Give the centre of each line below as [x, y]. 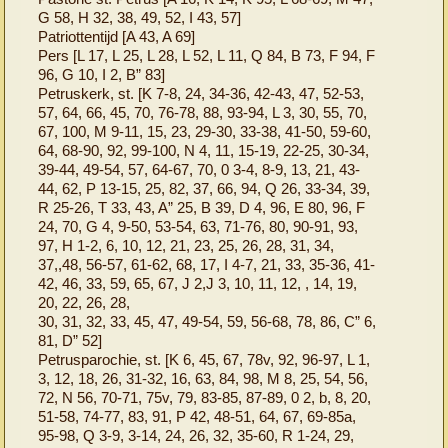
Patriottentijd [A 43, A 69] [117, 36]
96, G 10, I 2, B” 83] [102, 74]
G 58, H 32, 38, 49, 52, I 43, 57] [140, 17]
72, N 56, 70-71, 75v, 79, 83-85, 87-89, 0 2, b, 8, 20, [205, 397]
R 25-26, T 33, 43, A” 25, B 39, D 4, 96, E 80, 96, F [202, 207]
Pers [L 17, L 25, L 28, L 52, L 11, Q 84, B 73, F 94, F [207, 55]
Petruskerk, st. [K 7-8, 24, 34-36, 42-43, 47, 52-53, [201, 93]
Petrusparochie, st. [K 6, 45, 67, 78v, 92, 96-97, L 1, [204, 359]
